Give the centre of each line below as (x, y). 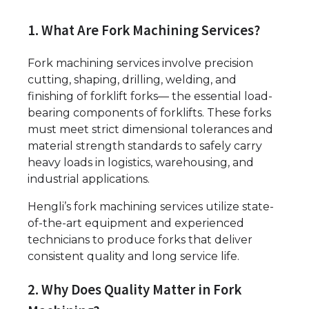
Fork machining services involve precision (140, 63)
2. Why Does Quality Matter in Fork (134, 290)
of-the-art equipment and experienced (136, 223)
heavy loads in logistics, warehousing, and (141, 163)
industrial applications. (89, 179)
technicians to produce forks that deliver (140, 240)
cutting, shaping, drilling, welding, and (132, 80)
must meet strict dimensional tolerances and (150, 130)
